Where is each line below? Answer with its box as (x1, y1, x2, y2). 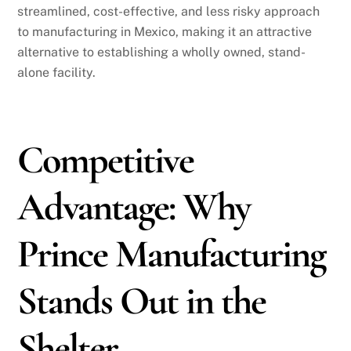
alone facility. (17, 65, 96, 81)
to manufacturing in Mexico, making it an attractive (17, 24, 313, 40)
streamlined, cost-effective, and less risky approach (17, 4, 320, 20)
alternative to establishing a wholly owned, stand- (17, 45, 306, 60)
